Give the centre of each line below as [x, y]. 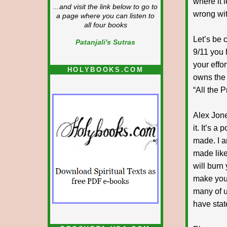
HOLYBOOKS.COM [105, 69]
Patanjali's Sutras [105, 42]
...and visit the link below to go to [105, 7]
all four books [105, 25]
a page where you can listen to [105, 16]
